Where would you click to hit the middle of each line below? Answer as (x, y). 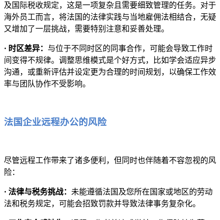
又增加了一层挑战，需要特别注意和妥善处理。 (86, 28)
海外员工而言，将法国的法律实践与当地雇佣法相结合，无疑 (110, 17)
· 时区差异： (26, 48)
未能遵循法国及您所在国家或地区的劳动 (142, 192)
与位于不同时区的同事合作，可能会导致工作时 (130, 48)
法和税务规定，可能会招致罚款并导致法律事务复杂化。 (102, 204)
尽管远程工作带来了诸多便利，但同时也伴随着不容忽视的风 (110, 161)
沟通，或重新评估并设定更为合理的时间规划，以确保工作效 (110, 72)
